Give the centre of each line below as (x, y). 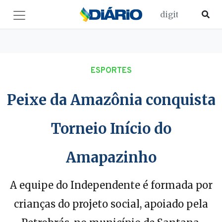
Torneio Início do (111, 129)
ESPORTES (111, 71)
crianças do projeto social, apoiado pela (111, 204)
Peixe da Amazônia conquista (111, 100)
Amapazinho (111, 158)
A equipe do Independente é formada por (111, 185)
